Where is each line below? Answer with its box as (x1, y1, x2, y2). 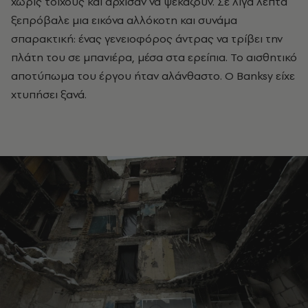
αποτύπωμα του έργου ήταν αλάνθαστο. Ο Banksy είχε (11, 68, 295, 84)
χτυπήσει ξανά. (11, 87, 87, 102)
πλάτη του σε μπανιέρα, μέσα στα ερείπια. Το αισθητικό (11, 49, 297, 65)
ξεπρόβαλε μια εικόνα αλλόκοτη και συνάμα (11, 12, 237, 28)
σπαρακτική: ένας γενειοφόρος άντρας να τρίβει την (11, 31, 283, 47)
